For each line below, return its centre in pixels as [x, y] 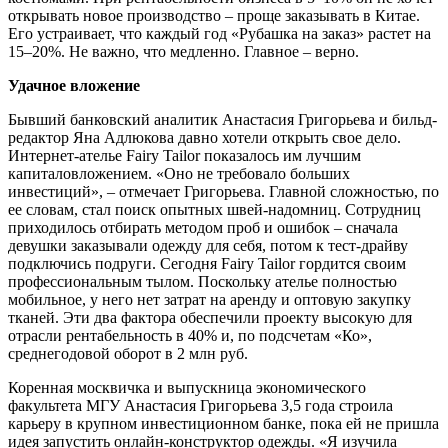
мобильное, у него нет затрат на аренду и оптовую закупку [209, 299]
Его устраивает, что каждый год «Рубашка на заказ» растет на [219, 33]
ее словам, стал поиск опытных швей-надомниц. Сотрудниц [214, 209]
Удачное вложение [74, 85]
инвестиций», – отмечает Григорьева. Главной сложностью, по [223, 191]
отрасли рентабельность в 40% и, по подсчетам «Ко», [190, 335]
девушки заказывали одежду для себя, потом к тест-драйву [208, 245]
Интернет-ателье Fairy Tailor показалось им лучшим [184, 155]
